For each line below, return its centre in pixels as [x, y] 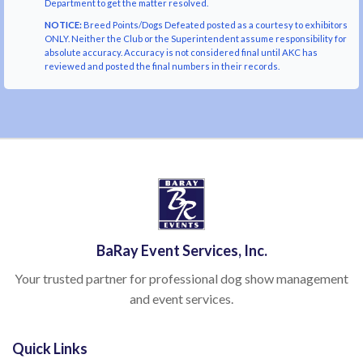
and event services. [181, 299]
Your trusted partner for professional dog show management [181, 279]
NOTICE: [63, 25]
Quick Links [50, 349]
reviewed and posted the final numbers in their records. [162, 66]
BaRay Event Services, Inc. [181, 251]
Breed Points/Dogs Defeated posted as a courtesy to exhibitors [215, 25]
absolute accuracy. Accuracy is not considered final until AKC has [181, 53]
